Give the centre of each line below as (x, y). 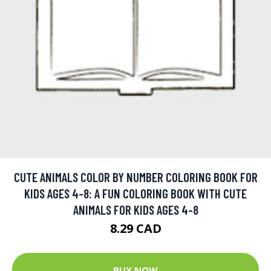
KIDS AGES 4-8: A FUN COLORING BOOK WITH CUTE (135, 194)
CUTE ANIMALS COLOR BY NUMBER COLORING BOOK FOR (135, 177)
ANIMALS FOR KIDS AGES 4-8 (135, 210)
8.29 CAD (135, 229)
